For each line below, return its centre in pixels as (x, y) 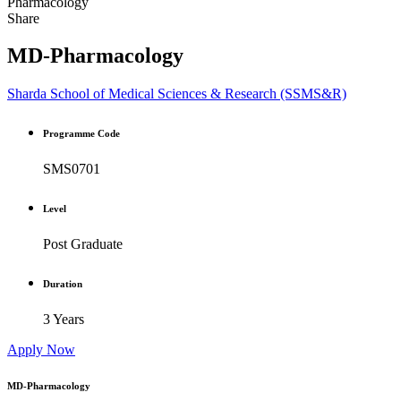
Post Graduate (83, 244)
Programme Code (81, 134)
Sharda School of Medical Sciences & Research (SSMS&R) (177, 94)
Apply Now (41, 350)
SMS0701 (72, 169)
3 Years (64, 320)
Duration (63, 284)
